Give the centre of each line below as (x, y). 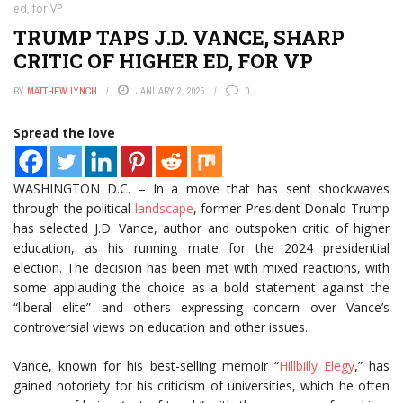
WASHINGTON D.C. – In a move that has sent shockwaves (201, 188)
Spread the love (64, 133)
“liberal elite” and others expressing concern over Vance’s (201, 307)
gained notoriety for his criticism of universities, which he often (201, 385)
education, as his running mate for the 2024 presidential (201, 248)
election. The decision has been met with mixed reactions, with (201, 268)
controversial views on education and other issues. (161, 327)
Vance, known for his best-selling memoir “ (146, 366)
